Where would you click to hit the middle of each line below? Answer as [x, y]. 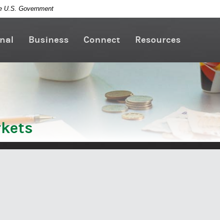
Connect [102, 40]
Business [49, 40]
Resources [158, 40]
